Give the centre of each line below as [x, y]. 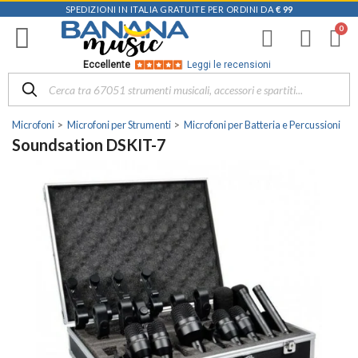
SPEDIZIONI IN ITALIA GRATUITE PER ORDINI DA [170, 9]
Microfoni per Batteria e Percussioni [262, 125]
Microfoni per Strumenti [119, 125]
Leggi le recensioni [229, 65]
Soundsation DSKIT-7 [89, 145]
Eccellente [108, 65]
